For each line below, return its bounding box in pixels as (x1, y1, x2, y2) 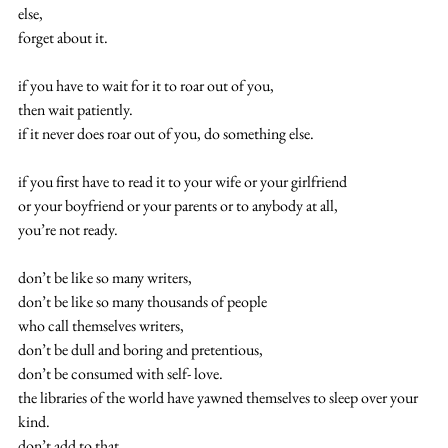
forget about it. (18, 26, 108, 48)
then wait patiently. (18, 98, 133, 120)
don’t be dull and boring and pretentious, (18, 338, 263, 360)
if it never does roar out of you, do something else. (18, 122, 314, 144)
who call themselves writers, (18, 314, 184, 336)
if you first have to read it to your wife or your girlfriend (18, 170, 347, 192)
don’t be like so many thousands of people (18, 290, 267, 312)
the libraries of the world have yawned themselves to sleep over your (18, 386, 421, 408)
